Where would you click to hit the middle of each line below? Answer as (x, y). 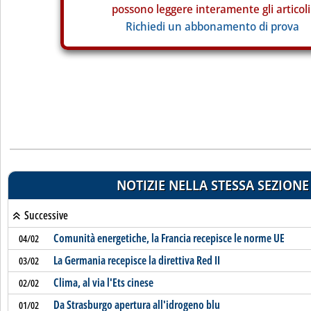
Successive (45, 215)
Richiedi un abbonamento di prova (212, 26)
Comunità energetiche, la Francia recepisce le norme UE (169, 238)
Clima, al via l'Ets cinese (103, 283)
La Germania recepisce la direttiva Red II (136, 260)
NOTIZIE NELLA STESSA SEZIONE (212, 185)
